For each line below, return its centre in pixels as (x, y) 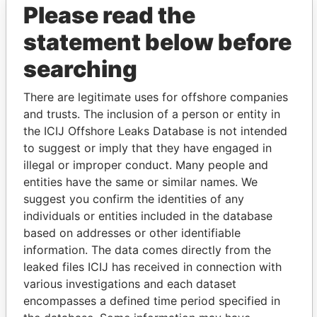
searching (80, 69)
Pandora (99, 234)
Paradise (218, 234)
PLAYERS (229, 130)
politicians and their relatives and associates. (158, 175)
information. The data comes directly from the (147, 250)
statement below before (157, 42)
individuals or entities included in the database (148, 216)
